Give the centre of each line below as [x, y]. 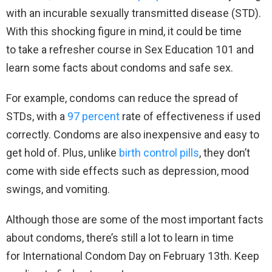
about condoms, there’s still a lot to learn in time [120, 238]
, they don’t [225, 153]
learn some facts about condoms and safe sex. [121, 68]
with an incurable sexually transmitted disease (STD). [134, 13]
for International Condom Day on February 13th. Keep [133, 256]
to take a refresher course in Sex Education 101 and [130, 50]
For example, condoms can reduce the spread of [122, 98]
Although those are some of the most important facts [135, 220]
